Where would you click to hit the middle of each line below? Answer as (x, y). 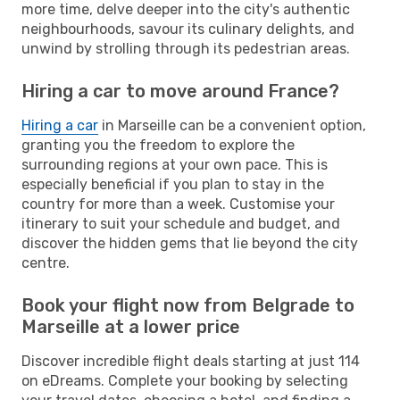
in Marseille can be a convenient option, (232, 125)
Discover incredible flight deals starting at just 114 (191, 361)
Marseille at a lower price (131, 326)
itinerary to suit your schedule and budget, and (181, 223)
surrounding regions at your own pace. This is (175, 164)
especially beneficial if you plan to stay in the (173, 184)
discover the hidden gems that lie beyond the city (190, 243)
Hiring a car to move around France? (180, 91)
